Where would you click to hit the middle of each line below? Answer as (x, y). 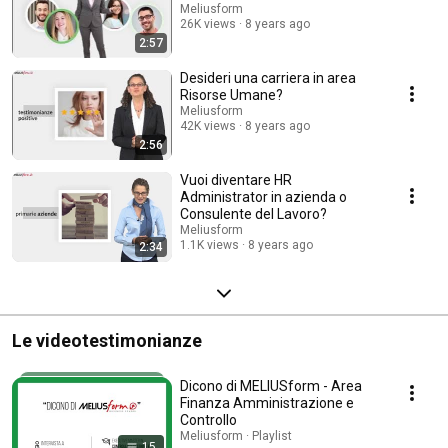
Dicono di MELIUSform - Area (271, 386)
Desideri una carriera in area (268, 78)
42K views (208, 126)
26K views (208, 24)
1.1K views (209, 245)
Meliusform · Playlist (236, 436)
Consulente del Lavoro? (253, 214)
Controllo (208, 420)
